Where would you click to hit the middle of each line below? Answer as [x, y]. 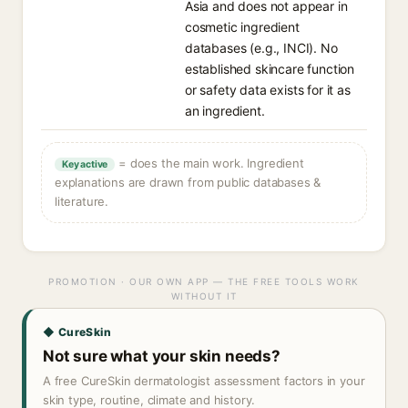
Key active [85, 164]
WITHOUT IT [204, 296]
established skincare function [270, 69]
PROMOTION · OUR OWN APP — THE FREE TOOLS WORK [204, 281]
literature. [82, 201]
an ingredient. [225, 111]
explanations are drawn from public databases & [188, 182]
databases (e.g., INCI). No [261, 48]
